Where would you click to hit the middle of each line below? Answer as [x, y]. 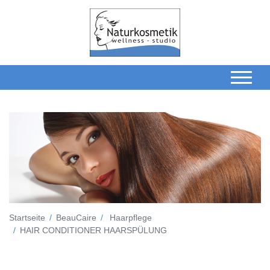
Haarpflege [131, 217]
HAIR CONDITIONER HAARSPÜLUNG [93, 230]
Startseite [27, 217]
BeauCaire [76, 217]
